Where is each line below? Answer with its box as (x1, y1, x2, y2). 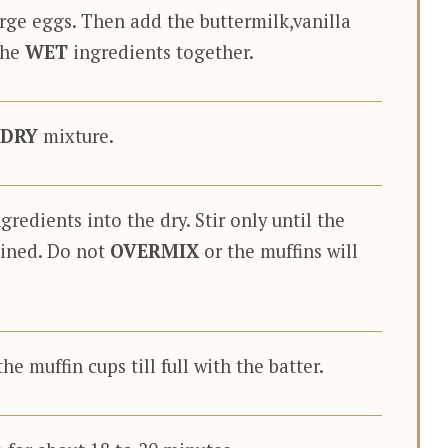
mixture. (38, 123, 114, 148)
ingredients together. (68, 39, 254, 64)
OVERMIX (110, 238, 199, 263)
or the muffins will (199, 238, 358, 263)
